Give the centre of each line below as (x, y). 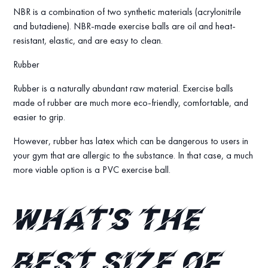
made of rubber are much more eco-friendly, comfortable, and (131, 103)
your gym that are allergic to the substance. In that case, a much (133, 156)
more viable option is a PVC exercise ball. (92, 170)
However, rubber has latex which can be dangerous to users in (131, 141)
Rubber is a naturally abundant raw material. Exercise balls (124, 89)
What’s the (108, 223)
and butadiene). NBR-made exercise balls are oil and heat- (125, 26)
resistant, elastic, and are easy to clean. (88, 41)
